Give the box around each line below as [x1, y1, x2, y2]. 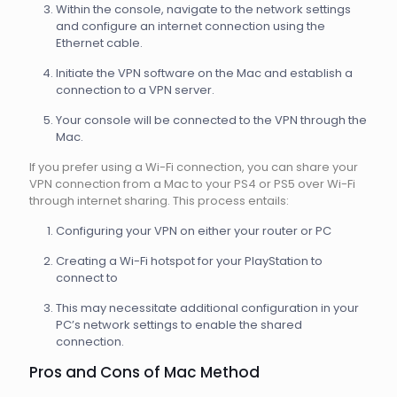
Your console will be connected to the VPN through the [56, 112, 367, 128]
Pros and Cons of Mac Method [29, 362, 260, 383]
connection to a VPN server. [56, 82, 214, 98]
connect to [56, 269, 118, 286]
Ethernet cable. [56, 35, 143, 51]
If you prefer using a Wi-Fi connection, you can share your [29, 159, 358, 175]
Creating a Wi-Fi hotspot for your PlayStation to [56, 253, 323, 269]
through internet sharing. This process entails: [29, 192, 289, 209]
